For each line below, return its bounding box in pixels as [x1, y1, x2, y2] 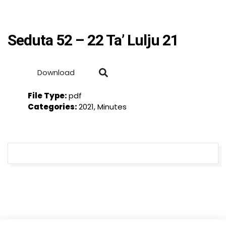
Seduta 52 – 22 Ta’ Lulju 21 [8, 31, 179, 49]
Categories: [28, 101, 79, 112]
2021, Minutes [79, 101, 127, 112]
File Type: [28, 90, 69, 101]
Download [37, 67, 75, 78]
